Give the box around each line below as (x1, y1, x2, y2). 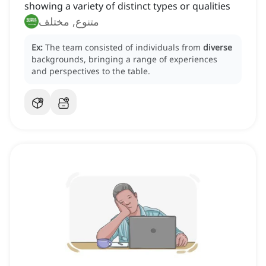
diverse (203, 42, 232, 53)
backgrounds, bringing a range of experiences (31, 53, 217, 65)
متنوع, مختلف (39, 14, 99, 29)
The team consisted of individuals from (45, 42, 203, 53)
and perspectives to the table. (31, 65, 150, 77)
